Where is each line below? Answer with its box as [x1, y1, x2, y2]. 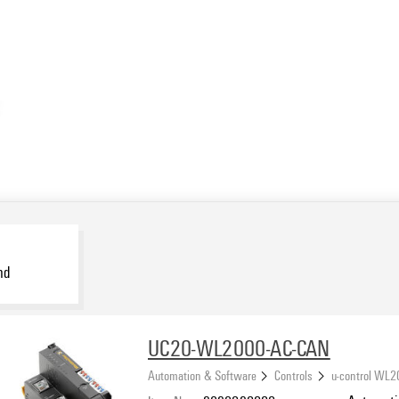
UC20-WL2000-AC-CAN [148, 332, 330, 363]
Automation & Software [148, 365, 256, 384]
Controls [274, 365, 313, 384]
